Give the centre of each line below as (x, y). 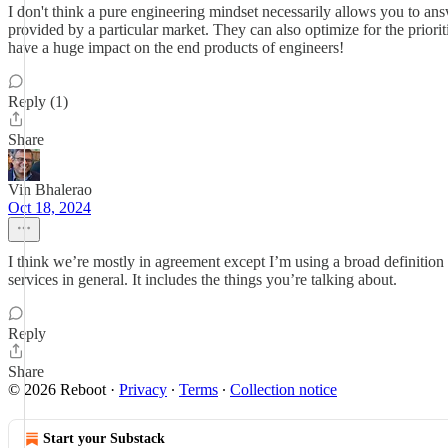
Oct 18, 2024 (49, 207)
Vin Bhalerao (50, 189)
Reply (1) (38, 101)
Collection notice (283, 389)
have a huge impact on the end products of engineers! (176, 47)
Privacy (143, 389)
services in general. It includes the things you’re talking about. (202, 279)
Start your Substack (104, 438)
